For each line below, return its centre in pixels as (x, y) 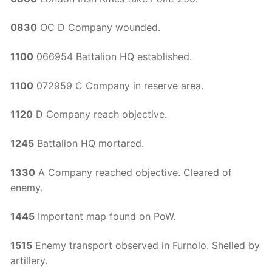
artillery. (29, 260)
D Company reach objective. (100, 114)
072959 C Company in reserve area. (118, 85)
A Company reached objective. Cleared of (134, 172)
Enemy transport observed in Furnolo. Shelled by (146, 245)
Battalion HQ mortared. (89, 144)
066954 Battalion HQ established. (113, 57)
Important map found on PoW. (105, 216)
